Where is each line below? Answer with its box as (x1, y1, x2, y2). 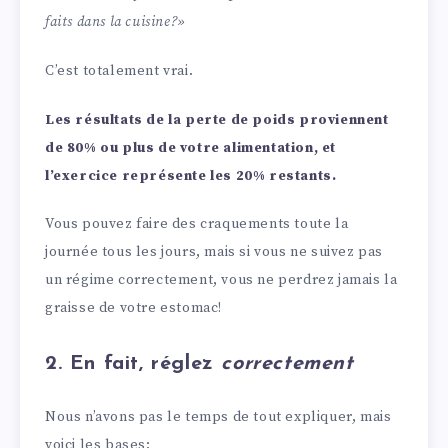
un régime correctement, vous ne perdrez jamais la (45, 271, 398, 290)
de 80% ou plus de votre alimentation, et (45, 138, 337, 157)
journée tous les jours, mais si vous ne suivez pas (45, 243, 384, 262)
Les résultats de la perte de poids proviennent (45, 110, 389, 129)
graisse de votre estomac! (45, 299, 223, 318)
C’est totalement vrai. (45, 61, 194, 80)
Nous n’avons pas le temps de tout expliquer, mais (45, 408, 392, 427)
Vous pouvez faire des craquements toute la (45, 215, 349, 234)
